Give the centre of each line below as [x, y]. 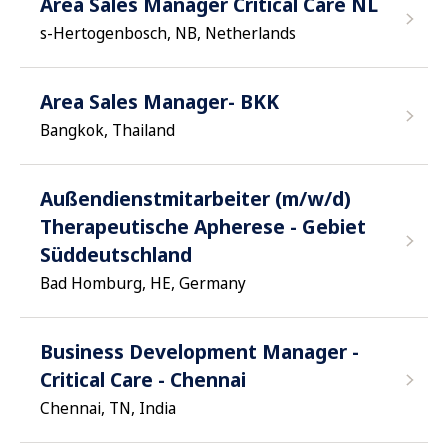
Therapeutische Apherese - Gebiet [203, 226]
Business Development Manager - [199, 351]
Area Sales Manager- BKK [159, 101]
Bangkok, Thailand [107, 130]
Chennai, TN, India [108, 408]
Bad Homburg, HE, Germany [143, 283]
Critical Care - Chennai [143, 379]
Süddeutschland [116, 254]
